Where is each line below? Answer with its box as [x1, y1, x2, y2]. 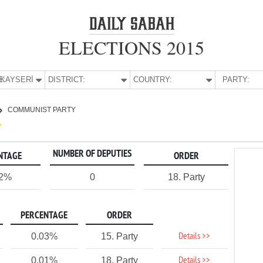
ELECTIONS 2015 [59, 35, 204, 60]
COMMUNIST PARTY [8, 106, 76, 114]
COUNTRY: [133, 75, 173, 84]
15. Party [100, 231, 138, 241]
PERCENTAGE [21, 210, 68, 222]
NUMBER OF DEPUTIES [53, 148, 131, 160]
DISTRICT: [48, 75, 86, 84]
